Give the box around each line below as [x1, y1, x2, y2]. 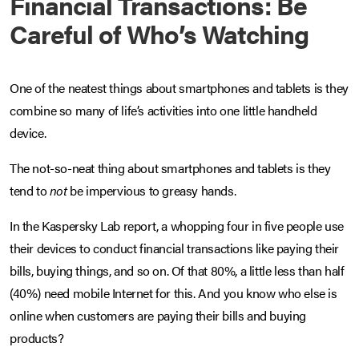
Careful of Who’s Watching [10, 15, 309, 52]
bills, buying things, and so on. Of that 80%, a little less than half [10, 261, 345, 280]
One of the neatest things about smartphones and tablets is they [10, 79, 349, 98]
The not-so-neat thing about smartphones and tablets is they [10, 159, 331, 178]
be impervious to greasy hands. [67, 181, 236, 200]
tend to [10, 181, 50, 200]
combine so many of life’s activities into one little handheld [10, 101, 317, 120]
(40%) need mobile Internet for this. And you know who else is [10, 284, 337, 303]
